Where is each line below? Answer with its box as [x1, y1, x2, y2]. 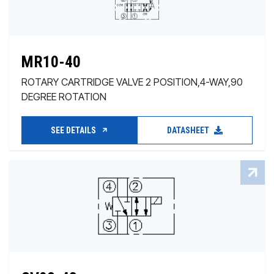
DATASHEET [167, 125, 211, 135]
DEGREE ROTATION [21, 91, 106, 103]
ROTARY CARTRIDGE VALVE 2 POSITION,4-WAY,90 [21, 76, 243, 88]
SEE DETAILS [50, 125, 98, 135]
